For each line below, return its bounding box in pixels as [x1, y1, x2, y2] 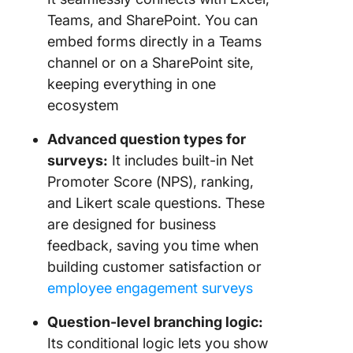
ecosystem [47, 97, 119, 113]
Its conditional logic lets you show [47, 335, 268, 351]
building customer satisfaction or [47, 258, 262, 275]
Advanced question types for [47, 131, 246, 147]
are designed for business [47, 216, 216, 232]
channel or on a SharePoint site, [47, 54, 254, 71]
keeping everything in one [47, 76, 216, 92]
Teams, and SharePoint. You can [47, 12, 258, 28]
